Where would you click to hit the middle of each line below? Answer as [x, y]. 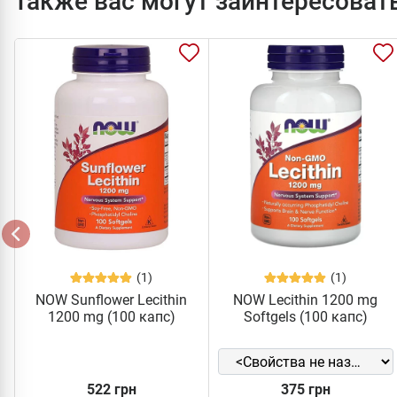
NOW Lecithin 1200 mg [306, 300]
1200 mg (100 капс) [111, 317]
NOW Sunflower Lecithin [112, 300]
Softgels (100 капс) [305, 317]
